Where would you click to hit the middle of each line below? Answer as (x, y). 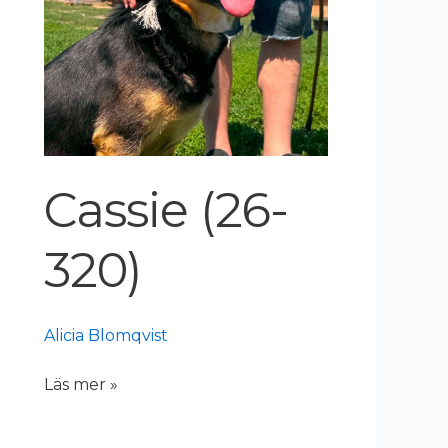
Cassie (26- (166, 210)
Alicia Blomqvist (106, 336)
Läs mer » (81, 385)
